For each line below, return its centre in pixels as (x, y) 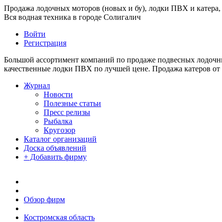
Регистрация (45, 43)
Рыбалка (58, 121)
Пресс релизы (67, 112)
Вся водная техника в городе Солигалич (72, 17)
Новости (58, 94)
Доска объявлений (55, 148)
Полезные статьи (72, 103)
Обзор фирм (44, 199)
